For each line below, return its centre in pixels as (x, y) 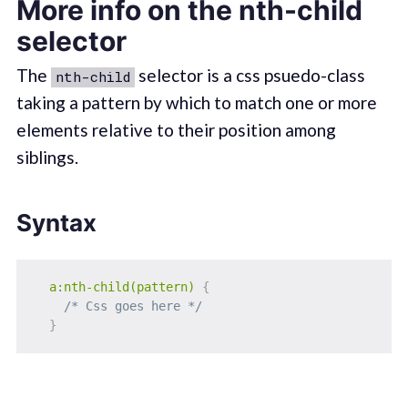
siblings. (47, 158)
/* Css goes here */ (133, 306)
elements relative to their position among (176, 130)
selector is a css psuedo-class (250, 76)
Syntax (56, 222)
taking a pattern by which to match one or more (196, 103)
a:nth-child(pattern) (122, 286)
